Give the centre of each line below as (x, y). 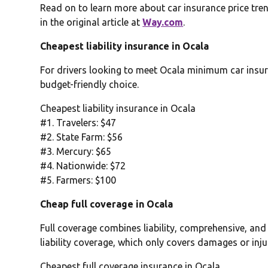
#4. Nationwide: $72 (83, 166)
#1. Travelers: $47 (78, 123)
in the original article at (92, 22)
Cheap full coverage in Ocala (107, 204)
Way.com (163, 22)
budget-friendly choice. (90, 85)
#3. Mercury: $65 (76, 152)
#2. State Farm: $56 (82, 137)
